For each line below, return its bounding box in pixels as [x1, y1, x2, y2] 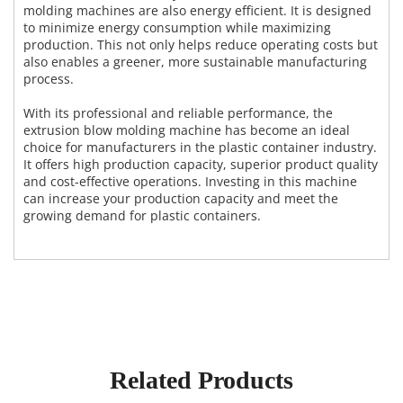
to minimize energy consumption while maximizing [23, 19, 331, 37]
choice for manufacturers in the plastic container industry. [23, 139, 377, 157]
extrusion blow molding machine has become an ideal [23, 121, 350, 139]
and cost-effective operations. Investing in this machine [23, 173, 357, 191]
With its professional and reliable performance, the [23, 104, 333, 122]
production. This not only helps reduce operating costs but [23, 36, 378, 54]
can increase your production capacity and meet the [23, 190, 338, 208]
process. [23, 70, 74, 88]
